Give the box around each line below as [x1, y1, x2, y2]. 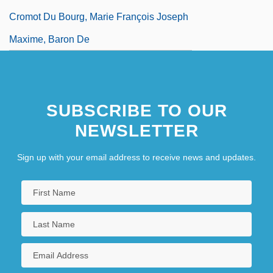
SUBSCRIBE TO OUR [46, 101, 227, 121]
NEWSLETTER [74, 121, 199, 141]
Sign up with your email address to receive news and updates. [17, 152, 256, 163]
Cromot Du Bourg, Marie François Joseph [9, 12, 188, 23]
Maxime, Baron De [9, 34, 90, 45]
